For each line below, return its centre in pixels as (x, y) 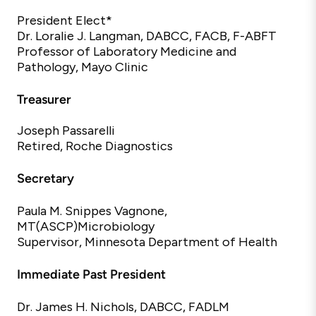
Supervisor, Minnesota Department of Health (147, 242)
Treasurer (44, 99)
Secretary (45, 178)
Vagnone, (139, 211)
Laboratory (125, 51)
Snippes (88, 211)
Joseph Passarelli (66, 130)
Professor (45, 51)
